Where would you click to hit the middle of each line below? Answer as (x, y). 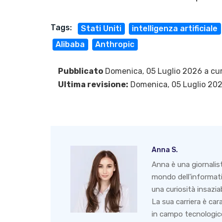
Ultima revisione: (93, 85)
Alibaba (70, 45)
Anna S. (165, 150)
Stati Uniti (101, 29)
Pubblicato (81, 71)
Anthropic (115, 45)
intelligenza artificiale (175, 29)
